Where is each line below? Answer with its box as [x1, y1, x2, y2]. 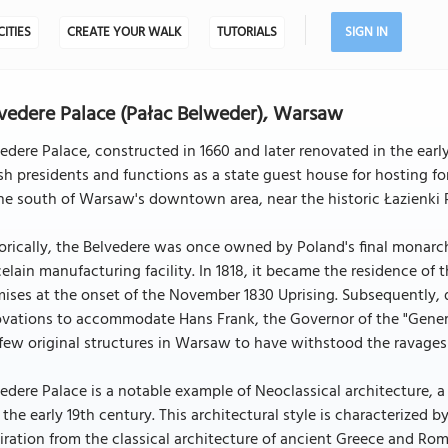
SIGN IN [344, 22, 388, 43]
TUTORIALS [216, 22, 277, 43]
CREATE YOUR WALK [66, 22, 181, 43]
